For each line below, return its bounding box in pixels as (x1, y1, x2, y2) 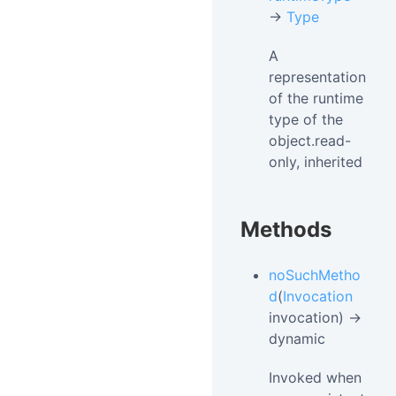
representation (269, 68, 366, 86)
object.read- (269, 132, 351, 149)
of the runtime (269, 89, 363, 107)
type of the (269, 110, 343, 128)
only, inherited (269, 153, 362, 171)
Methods (240, 217, 331, 242)
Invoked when (269, 369, 362, 386)
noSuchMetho (269, 266, 361, 284)
